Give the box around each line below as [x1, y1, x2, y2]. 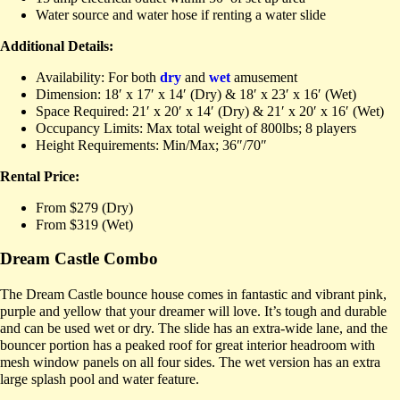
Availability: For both [36, 69, 160, 85]
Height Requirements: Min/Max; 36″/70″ [36, 137, 267, 153]
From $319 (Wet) [36, 216, 133, 232]
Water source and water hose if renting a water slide [36, 6, 326, 22]
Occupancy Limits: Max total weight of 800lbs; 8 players [36, 120, 356, 136]
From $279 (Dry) [36, 199, 133, 215]
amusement [230, 69, 297, 85]
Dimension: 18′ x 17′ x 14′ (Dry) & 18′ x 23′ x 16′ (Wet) [36, 86, 356, 102]
